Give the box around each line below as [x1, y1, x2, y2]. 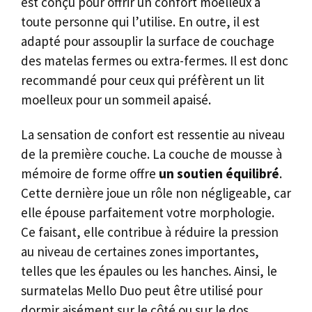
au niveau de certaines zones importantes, [21, 243, 259, 260]
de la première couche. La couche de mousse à [21, 146, 282, 163]
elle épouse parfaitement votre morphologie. [21, 204, 274, 221]
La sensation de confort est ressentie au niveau [21, 126, 285, 143]
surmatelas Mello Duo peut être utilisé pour [21, 282, 263, 299]
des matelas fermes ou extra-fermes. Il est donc [21, 52, 288, 69]
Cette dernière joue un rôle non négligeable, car [21, 185, 291, 202]
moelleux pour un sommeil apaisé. [21, 91, 211, 108]
